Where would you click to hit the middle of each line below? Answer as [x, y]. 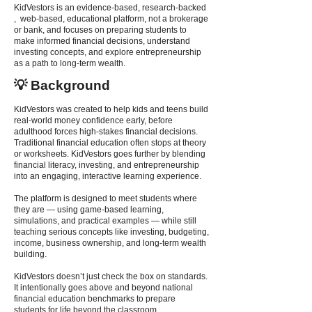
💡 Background [62, 85]
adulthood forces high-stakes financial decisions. [106, 132]
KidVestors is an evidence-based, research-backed [110, 8]
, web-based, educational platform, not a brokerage [111, 19]
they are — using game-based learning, [89, 210]
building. [30, 254]
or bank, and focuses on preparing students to [100, 30]
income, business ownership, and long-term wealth [110, 243]
